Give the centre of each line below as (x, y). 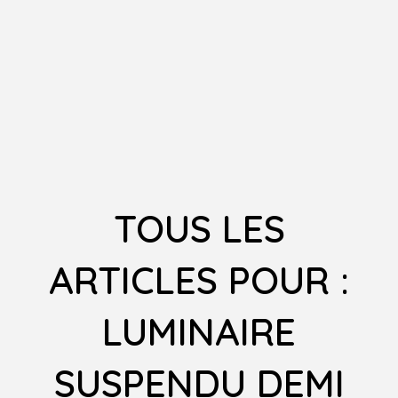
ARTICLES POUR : (199, 281)
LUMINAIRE (199, 332)
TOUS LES (199, 229)
